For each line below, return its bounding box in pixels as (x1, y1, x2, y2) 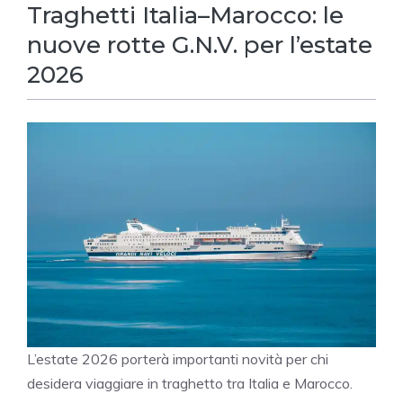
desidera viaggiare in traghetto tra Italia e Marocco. (27, 374, 353, 393)
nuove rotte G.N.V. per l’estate (27, 31, 372, 60)
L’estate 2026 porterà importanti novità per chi (27, 350, 328, 369)
